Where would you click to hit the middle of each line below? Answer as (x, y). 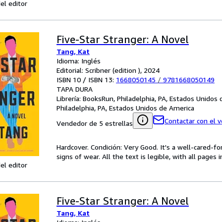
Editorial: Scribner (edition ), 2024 (108, 70)
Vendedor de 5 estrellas (95, 123)
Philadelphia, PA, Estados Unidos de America (125, 108)
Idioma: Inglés (79, 61)
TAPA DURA (75, 89)
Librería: (70, 98)
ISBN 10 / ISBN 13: (86, 80)
